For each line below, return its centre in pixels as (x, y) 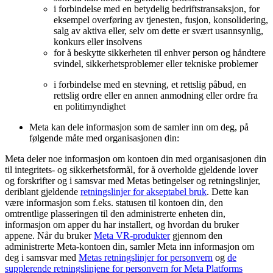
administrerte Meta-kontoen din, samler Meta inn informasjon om (129, 246)
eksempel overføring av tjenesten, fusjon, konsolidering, (161, 19)
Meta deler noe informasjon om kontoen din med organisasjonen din (136, 158)
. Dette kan (228, 191)
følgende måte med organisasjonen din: (104, 138)
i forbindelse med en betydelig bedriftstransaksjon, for (157, 9)
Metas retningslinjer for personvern (146, 257)
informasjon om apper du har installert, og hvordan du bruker (122, 224)
